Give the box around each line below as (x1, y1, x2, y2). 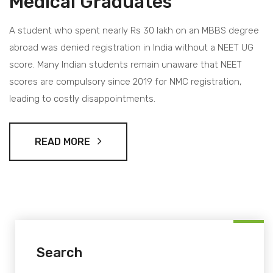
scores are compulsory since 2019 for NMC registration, (9, 76, 242, 88)
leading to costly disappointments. (9, 93, 155, 105)
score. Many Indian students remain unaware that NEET (9, 59, 242, 71)
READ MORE (35, 136, 97, 148)
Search (37, 244, 82, 261)
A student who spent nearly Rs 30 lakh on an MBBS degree (9, 25, 259, 37)
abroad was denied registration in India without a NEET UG (9, 42, 253, 54)
